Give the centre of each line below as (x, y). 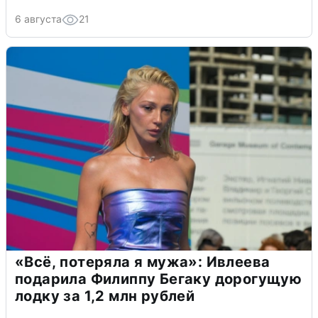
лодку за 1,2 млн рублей (105, 296)
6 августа (38, 18)
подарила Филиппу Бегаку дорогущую (159, 279)
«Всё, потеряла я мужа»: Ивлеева (143, 262)
